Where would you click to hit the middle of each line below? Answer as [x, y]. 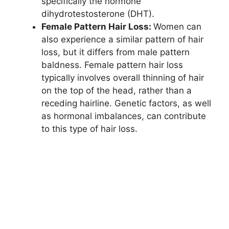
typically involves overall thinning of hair [123, 77]
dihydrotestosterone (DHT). [98, 14]
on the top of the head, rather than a [117, 90]
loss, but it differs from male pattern [116, 52]
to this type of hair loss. [89, 129]
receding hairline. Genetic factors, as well [126, 103]
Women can [177, 26]
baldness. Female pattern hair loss [112, 65]
